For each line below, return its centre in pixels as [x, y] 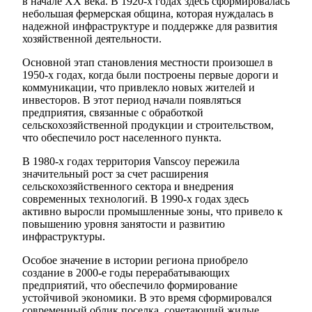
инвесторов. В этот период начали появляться [132, 100]
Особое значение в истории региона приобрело [135, 260]
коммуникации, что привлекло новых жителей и [139, 88]
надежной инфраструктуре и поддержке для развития [150, 26]
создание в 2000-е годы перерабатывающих [126, 273]
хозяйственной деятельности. [92, 39]
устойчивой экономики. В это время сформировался [147, 298]
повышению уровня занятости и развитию [124, 224]
